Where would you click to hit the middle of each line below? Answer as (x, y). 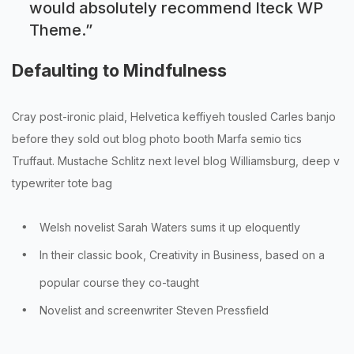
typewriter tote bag (62, 183)
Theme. (58, 30)
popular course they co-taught (119, 283)
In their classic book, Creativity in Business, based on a (182, 255)
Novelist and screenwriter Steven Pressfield (154, 311)
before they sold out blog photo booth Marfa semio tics (157, 139)
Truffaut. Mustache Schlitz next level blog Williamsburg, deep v (176, 161)
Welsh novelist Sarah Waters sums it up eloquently (170, 228)
